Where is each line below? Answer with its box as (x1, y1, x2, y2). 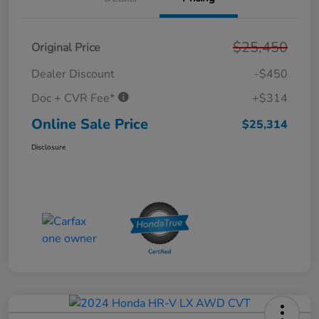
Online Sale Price (31, 115, 148, 135)
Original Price (31, 40, 100, 56)
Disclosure (31, 142, 66, 153)
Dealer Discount (31, 66, 115, 83)
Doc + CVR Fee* (31, 90, 117, 107)
